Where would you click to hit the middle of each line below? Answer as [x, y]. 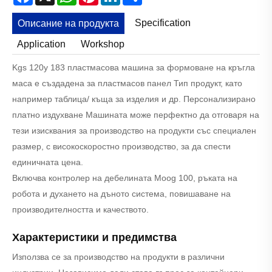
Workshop [102, 44]
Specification [162, 22]
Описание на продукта [69, 23]
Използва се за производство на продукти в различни [118, 257]
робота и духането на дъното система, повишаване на [121, 194]
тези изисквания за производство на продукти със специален [134, 131]
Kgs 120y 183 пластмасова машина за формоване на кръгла [134, 68]
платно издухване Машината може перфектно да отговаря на [136, 115]
